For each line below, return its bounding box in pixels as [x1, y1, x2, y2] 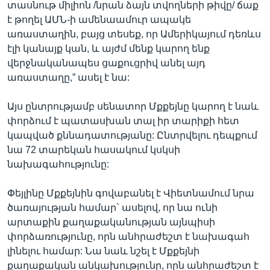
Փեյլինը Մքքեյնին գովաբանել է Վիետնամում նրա [7, 188, 254, 198]
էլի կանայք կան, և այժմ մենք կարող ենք [7, 43, 210, 54]
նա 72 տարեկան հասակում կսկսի [7, 145, 180, 155]
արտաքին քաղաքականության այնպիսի [7, 217, 215, 227]
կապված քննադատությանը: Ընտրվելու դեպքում [7, 130, 257, 140]
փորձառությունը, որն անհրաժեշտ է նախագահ [7, 231, 250, 242]
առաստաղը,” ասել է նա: [7, 72, 130, 83]
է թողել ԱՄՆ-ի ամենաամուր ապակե [7, 14, 191, 25]
